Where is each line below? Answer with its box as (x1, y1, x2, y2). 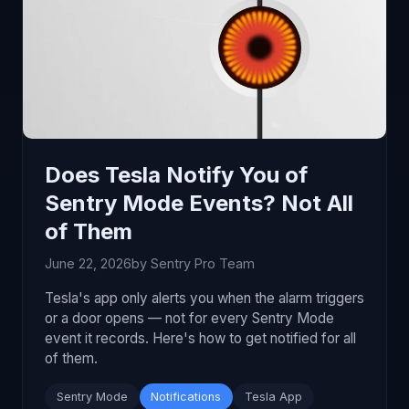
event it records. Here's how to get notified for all (45, 330, 356, 347)
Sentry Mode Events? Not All (45, 190, 353, 216)
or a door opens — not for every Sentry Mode (45, 309, 334, 327)
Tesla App (244, 389, 302, 404)
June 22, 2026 (45, 256, 131, 271)
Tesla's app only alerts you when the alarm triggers (45, 289, 364, 307)
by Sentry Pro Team (131, 256, 255, 271)
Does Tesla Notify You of (45, 162, 308, 188)
